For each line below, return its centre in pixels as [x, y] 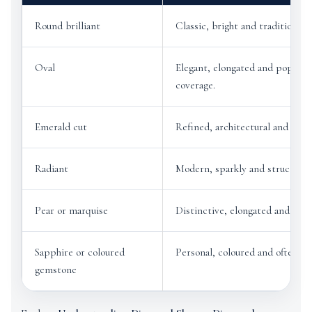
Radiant [52, 169]
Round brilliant [68, 26]
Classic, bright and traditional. [241, 26]
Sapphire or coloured [80, 252]
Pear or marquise [71, 210]
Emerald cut [61, 127]
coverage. [195, 85]
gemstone [56, 270]
